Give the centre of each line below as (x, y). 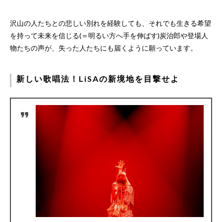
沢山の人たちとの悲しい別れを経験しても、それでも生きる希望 (111, 23)
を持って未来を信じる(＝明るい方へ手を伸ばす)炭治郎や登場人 (109, 36)
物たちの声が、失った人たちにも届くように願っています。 (104, 48)
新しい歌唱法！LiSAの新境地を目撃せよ (98, 79)
